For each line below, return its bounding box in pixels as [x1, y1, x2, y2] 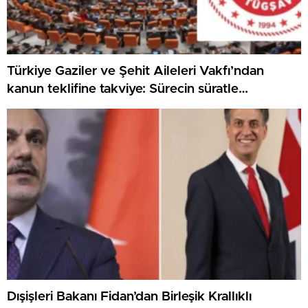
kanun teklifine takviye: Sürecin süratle [7, 82, 239, 96]
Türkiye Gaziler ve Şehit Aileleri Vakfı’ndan [7, 65, 264, 78]
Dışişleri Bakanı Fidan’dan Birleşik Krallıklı [7, 290, 252, 304]
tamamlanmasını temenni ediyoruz [7, 100, 213, 114]
